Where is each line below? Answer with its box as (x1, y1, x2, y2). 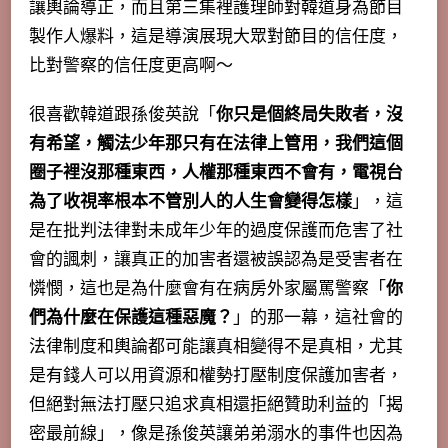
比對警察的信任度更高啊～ (29, 54, 233, 78)
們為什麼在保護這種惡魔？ (29, 306, 233, 330)
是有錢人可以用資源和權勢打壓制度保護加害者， (29, 364, 403, 388)
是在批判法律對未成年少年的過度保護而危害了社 (29, 219, 403, 243)
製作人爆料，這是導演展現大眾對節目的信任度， (29, 25, 403, 49)
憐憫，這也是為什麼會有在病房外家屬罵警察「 (29, 277, 386, 301)
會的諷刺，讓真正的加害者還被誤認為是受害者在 (29, 248, 403, 272)
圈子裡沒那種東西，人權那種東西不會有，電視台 (29, 161, 403, 185)
